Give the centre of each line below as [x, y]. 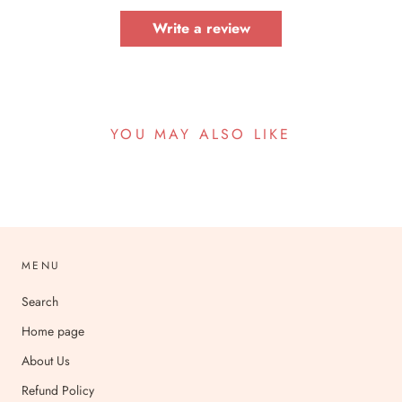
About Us [46, 360]
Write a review [201, 28]
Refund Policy [58, 390]
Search [40, 301]
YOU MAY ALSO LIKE [201, 134]
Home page [53, 331]
